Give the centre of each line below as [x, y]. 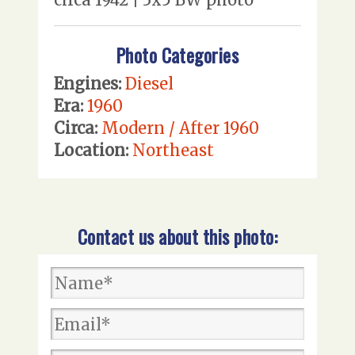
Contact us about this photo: [177, 237]
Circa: [76, 128]
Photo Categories [177, 55]
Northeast [173, 151]
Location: [91, 151]
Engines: [88, 84]
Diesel [149, 84]
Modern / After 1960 [180, 128]
